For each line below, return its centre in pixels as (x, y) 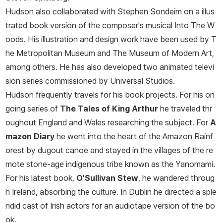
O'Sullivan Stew (107, 178)
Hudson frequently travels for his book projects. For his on (110, 95)
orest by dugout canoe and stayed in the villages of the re (109, 150)
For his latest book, (41, 178)
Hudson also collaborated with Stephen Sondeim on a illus (110, 12)
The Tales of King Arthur (109, 109)
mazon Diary (30, 137)
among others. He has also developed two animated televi (110, 67)
